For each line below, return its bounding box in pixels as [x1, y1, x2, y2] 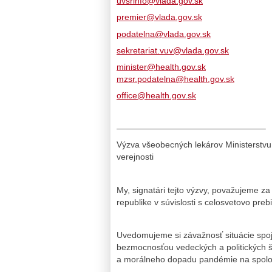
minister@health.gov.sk [117, 61, 206, 72]
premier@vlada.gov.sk [117, 12, 202, 22]
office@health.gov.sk [117, 90, 196, 101]
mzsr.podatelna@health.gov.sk [117, 73, 234, 84]
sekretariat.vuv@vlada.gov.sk [117, 45, 229, 55]
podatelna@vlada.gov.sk [117, 29, 211, 39]
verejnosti [117, 152, 154, 162]
